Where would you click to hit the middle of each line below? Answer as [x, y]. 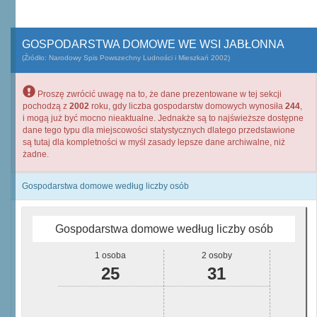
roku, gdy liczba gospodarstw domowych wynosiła [187, 106]
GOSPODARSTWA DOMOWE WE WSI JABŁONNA [153, 44]
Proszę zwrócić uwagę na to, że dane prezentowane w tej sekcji [158, 94]
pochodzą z [46, 106]
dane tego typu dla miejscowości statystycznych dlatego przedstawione [159, 130]
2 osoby [217, 255]
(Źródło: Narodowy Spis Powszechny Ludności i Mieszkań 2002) [126, 58]
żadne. [36, 154]
